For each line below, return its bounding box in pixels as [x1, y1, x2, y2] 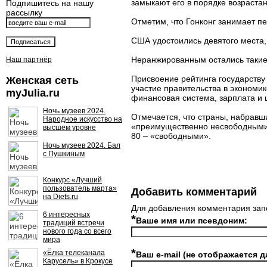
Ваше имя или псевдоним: [136, 216, 247, 225]
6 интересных [43, 210, 90, 219]
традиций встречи [43, 219, 104, 227]
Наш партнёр [6, 55, 52, 64]
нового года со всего [43, 227, 111, 235]
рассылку [6, 8, 42, 17]
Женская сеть [6, 74, 79, 86]
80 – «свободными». [131, 131, 211, 141]
